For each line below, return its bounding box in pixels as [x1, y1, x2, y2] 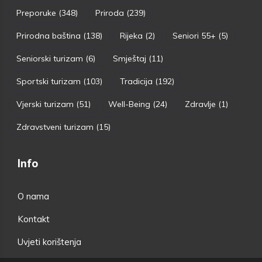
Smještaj [113, 53, 146, 64]
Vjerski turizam [16, 99, 74, 110]
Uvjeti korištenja [18, 236, 81, 248]
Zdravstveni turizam [16, 122, 94, 133]
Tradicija [120, 76, 153, 87]
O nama [18, 191, 49, 202]
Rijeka [120, 30, 143, 42]
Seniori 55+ [173, 30, 216, 42]
